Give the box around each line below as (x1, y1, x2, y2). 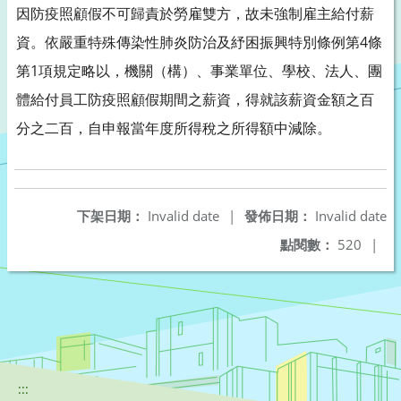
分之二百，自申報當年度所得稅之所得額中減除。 (16, 118, 331, 138)
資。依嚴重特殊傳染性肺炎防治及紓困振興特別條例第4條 (16, 32, 382, 52)
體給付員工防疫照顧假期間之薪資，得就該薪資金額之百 (16, 90, 374, 109)
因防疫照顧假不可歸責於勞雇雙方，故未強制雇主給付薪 (16, 4, 374, 23)
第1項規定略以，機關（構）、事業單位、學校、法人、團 (16, 61, 382, 81)
